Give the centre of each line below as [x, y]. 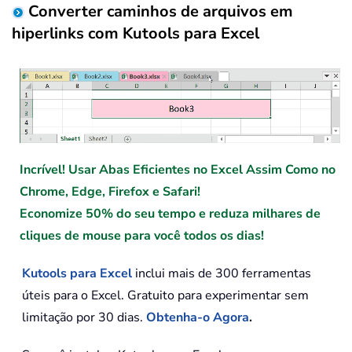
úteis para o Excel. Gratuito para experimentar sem [165, 296]
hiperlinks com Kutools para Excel [136, 33]
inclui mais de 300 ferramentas [222, 274]
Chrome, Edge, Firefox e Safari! [110, 192]
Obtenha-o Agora [198, 318]
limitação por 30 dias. [84, 318]
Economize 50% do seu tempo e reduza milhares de [170, 214]
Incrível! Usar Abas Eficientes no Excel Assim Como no [178, 170]
